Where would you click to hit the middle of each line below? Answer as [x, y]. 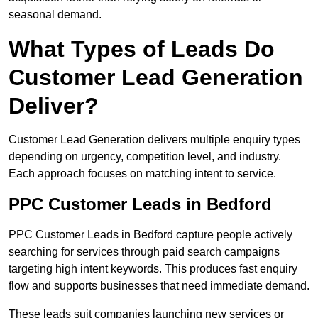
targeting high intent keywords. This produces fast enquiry [153, 269]
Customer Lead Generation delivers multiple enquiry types [154, 140]
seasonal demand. [55, 15]
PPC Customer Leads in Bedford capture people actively [150, 235]
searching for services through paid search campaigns [144, 252]
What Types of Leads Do [142, 49]
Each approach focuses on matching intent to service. [142, 174]
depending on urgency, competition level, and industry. [145, 157]
